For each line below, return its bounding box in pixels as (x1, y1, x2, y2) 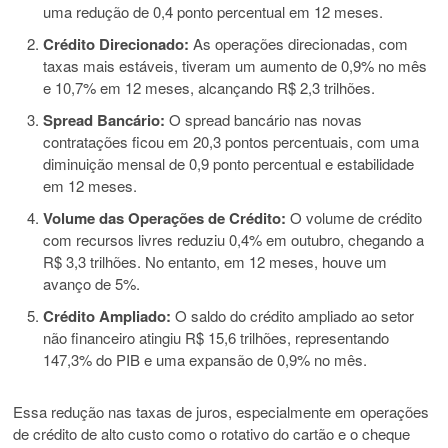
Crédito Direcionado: (43, 33, 190, 56)
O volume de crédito (286, 207, 423, 229)
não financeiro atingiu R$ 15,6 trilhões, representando (43, 327, 390, 349)
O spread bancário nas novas (165, 109, 363, 131)
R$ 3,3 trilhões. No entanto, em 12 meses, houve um (43, 251, 388, 273)
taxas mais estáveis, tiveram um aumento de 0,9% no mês (43, 55, 428, 77)
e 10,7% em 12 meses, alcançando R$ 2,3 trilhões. (43, 77, 376, 99)
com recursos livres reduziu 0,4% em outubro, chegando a (43, 229, 425, 251)
